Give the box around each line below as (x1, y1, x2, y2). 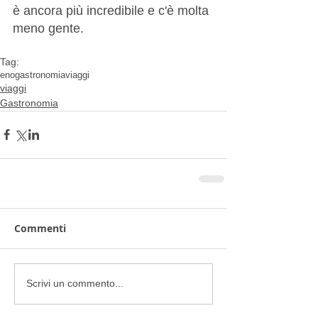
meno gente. (13, 21, 84, 35)
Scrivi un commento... (26, 278, 124, 290)
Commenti (14, 221, 66, 235)
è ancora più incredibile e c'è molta (13, 3, 212, 18)
